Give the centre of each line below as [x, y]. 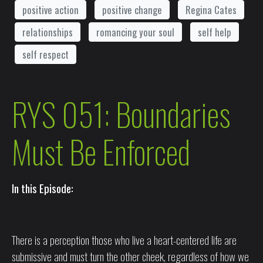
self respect [45, 54]
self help [215, 32]
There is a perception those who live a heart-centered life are [124, 240]
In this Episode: [43, 188]
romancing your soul [135, 32]
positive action [50, 9]
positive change [132, 9]
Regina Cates [211, 9]
